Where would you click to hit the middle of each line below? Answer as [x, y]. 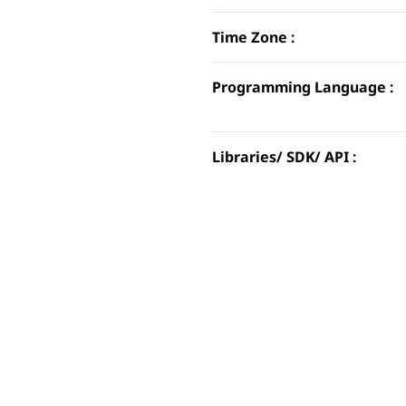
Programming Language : [303, 87]
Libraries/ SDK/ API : [284, 157]
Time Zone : [253, 37]
